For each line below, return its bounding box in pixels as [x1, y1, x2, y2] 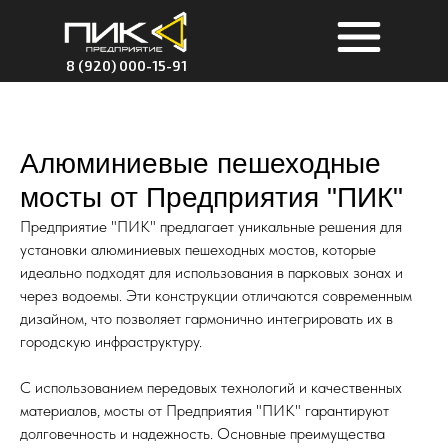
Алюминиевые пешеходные [20, 148, 381, 179]
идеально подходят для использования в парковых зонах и [20, 263, 403, 282]
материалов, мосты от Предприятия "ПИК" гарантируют [20, 401, 389, 420]
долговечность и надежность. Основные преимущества [20, 424, 385, 443]
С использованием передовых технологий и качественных [20, 378, 402, 397]
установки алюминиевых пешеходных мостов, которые [20, 240, 376, 259]
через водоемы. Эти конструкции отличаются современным [20, 286, 412, 305]
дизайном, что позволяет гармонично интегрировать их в [20, 309, 393, 328]
